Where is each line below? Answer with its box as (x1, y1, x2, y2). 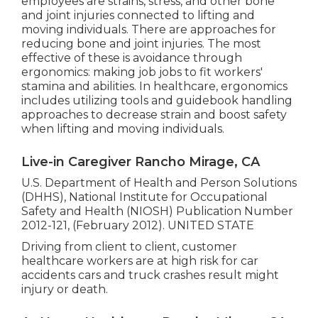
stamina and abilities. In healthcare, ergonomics (21, 79, 287, 93)
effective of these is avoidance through (21, 50, 242, 65)
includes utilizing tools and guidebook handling (21, 93, 292, 107)
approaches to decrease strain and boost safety (21, 107, 287, 121)
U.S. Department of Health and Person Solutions (21, 175, 297, 190)
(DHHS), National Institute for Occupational (21, 190, 268, 204)
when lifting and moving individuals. (21, 121, 224, 136)
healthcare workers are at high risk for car (21, 253, 258, 268)
